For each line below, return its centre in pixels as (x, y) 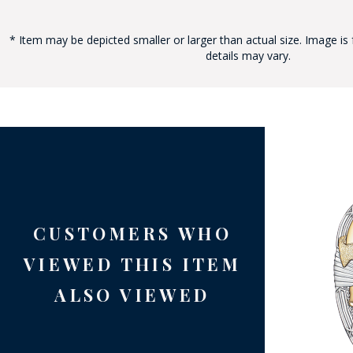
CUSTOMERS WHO (132, 233)
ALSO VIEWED (132, 295)
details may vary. (249, 56)
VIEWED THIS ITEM (132, 264)
